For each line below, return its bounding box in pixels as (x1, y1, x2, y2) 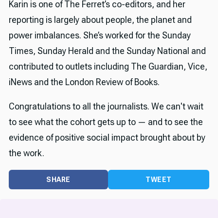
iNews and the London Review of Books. (8, 77, 160, 88)
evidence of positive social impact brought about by (8, 132, 205, 143)
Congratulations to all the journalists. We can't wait (8, 101, 203, 112)
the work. (8, 148, 44, 159)
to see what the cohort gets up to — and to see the (8, 117, 203, 127)
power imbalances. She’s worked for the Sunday (8, 30, 191, 41)
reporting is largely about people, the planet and (8, 15, 192, 25)
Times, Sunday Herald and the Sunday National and (8, 46, 206, 56)
